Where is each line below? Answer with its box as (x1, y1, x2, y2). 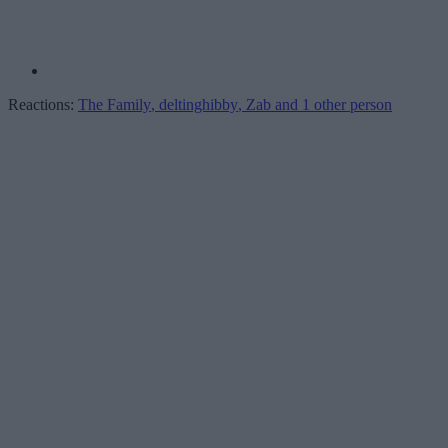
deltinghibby (159, 96, 238, 114)
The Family (78, 96, 151, 114)
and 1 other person (271, 96, 392, 114)
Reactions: (8, 96, 74, 114)
